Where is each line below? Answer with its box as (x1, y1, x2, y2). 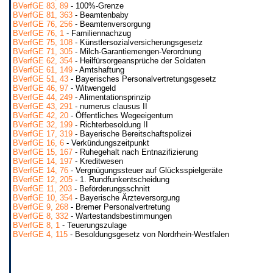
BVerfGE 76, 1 (13, 29, 64, 38)
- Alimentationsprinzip (73, 93, 151, 102)
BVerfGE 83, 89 (13, 1, 68, 10)
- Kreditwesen (73, 157, 123, 166)
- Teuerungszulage (60, 221, 127, 230)
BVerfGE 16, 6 (13, 138, 64, 147)
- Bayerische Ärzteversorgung (73, 193, 180, 202)
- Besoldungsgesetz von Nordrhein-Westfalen (68, 230, 229, 239)
